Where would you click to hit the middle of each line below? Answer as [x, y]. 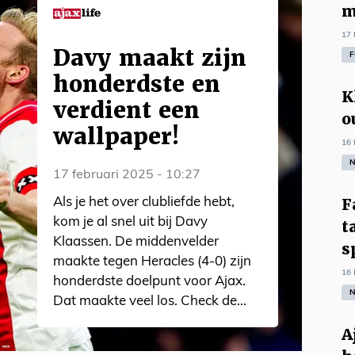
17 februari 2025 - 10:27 [127, 175]
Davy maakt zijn [150, 57]
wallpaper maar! [103, 321]
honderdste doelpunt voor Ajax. [149, 281]
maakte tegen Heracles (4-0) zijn [152, 261]
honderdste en [137, 84]
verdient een [126, 110]
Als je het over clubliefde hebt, [144, 202]
